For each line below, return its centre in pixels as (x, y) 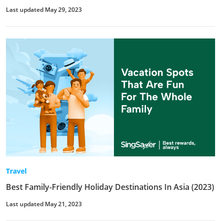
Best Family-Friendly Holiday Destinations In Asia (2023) (110, 187)
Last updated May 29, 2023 (44, 10)
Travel (16, 171)
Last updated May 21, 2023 (44, 204)
